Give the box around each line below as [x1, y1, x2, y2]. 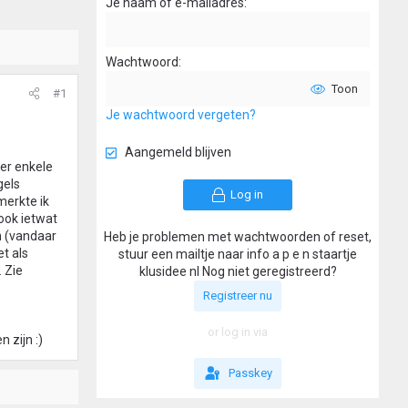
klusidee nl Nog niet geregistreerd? [138, 264, 337, 280]
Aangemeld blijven [125, 145, 231, 160]
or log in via [208, 325, 268, 340]
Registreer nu [203, 289, 272, 303]
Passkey [228, 366, 272, 381]
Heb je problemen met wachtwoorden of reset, [104, 229, 372, 245]
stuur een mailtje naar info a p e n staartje [118, 247, 357, 262]
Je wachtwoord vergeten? [106, 107, 256, 123]
